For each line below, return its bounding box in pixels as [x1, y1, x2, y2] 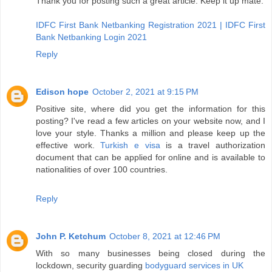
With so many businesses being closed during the [36, 248, 265, 259]
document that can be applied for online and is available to [36, 152, 265, 163]
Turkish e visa [100, 140, 160, 151]
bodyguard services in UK [145, 260, 243, 271]
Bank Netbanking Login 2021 [36, 32, 147, 42]
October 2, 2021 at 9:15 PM [92, 87, 199, 97]
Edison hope [36, 87, 89, 97]
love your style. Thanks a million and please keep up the [36, 128, 265, 138]
